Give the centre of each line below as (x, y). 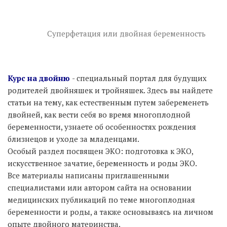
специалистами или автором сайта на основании (100, 187)
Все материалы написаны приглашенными (88, 175)
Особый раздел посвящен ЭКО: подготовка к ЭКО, (100, 151)
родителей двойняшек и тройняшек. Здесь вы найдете (110, 90)
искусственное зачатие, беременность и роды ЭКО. (102, 163)
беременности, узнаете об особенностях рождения (102, 126)
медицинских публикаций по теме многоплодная (101, 199)
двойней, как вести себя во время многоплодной (99, 114)
